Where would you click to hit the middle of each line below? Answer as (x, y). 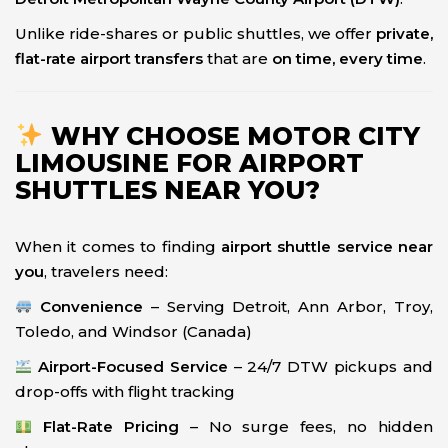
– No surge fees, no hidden (306, 426)
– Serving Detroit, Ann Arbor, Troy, (287, 306)
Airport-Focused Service (132, 366)
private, (404, 33)
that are (237, 58)
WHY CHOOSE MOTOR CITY (231, 135)
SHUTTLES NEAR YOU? (167, 189)
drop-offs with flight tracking (125, 391)
